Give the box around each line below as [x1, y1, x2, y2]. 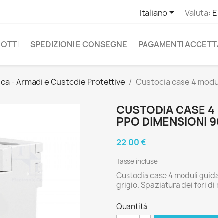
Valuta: [184, 7, 211, 18]
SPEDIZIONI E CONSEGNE [30, 39, 127, 50]
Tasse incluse [116, 156, 158, 165]
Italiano [139, 7, 167, 18]
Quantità [116, 201, 147, 212]
